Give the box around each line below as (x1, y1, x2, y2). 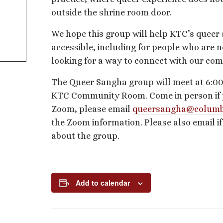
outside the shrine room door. (51, 7, 172, 18)
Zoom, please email (51, 104, 132, 114)
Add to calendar (76, 178, 130, 188)
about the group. (51, 131, 119, 141)
